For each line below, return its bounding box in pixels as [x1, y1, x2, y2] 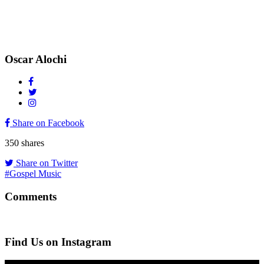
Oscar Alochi [5, 52, 67, 65]
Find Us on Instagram [5, 236, 111, 249]
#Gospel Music [5, 169, 61, 179]
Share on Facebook [10, 118, 84, 128]
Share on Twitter [14, 158, 78, 169]
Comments [5, 190, 57, 203]
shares [19, 138, 44, 148]
